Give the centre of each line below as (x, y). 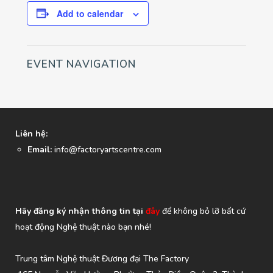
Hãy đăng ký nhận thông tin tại (79, 211)
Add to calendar (90, 13)
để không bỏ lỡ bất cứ (203, 211)
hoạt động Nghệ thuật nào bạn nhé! (83, 227)
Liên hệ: (31, 133)
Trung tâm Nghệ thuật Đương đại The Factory (102, 258)
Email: (40, 149)
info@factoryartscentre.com (107, 149)
